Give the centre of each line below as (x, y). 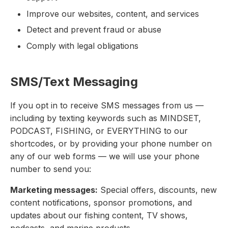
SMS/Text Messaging (74, 81)
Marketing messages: (54, 190)
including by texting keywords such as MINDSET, (106, 118)
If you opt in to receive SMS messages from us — (107, 105)
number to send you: (51, 169)
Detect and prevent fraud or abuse (94, 30)
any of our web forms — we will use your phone (105, 156)
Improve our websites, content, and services (113, 13)
